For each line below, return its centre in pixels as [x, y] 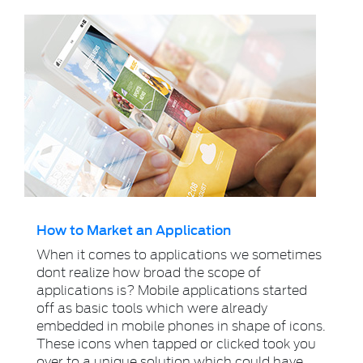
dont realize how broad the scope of [149, 271]
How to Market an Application [134, 229]
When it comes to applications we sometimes [179, 254]
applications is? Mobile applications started [172, 289]
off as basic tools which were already [152, 307]
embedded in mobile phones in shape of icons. [181, 325]
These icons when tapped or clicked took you [176, 343]
